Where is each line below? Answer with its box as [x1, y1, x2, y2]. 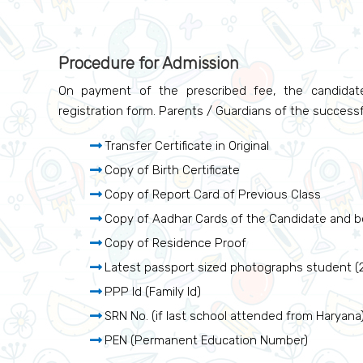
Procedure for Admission [58, 53, 239, 73]
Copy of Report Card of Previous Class [105, 187, 321, 202]
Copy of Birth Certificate [105, 163, 240, 177]
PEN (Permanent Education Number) [105, 333, 308, 348]
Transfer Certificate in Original [105, 139, 269, 153]
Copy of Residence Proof [105, 236, 246, 250]
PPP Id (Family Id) [105, 284, 201, 299]
